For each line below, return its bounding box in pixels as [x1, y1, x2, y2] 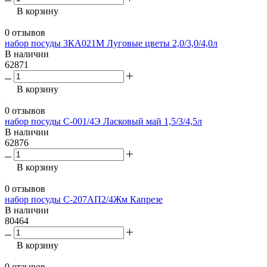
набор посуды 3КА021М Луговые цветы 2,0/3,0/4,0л [5, 38, 218, 49]
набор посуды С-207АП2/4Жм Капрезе [5, 194, 163, 205]
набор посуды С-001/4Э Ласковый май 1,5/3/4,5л [5, 116, 202, 127]
